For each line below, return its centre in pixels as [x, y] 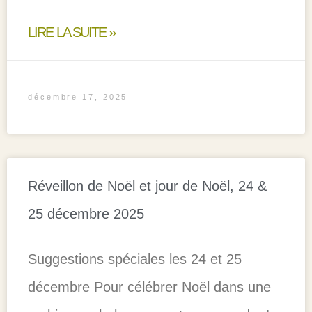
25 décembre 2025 [86, 213]
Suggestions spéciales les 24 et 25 [135, 259]
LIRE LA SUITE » [72, 32]
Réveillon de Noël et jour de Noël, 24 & [147, 186]
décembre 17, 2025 [78, 96]
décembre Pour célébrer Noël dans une [149, 287]
